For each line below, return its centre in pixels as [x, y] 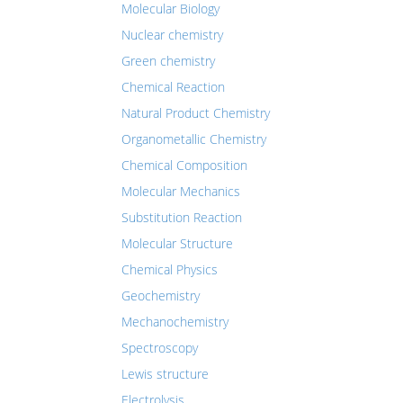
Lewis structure [165, 374]
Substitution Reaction [182, 217]
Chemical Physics [170, 269]
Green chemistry [168, 61]
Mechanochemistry [175, 322]
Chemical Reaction [173, 87]
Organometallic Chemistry [194, 139]
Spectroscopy [160, 348]
